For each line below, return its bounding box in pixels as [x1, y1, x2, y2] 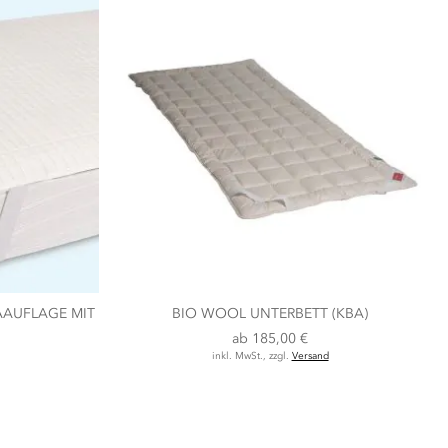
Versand [291, 350, 329, 363]
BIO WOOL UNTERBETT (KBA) [172, 305, 369, 323]
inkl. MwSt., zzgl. [211, 350, 292, 363]
